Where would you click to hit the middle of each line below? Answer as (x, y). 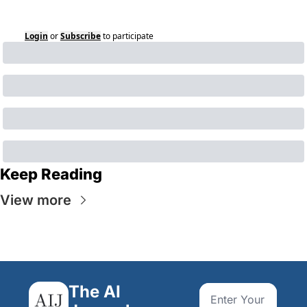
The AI (95, 292)
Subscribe (81, 36)
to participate (128, 36)
